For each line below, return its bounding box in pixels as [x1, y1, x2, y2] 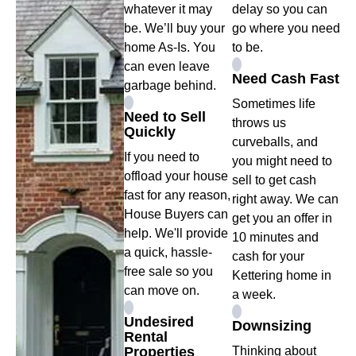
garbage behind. [124, 79, 216, 93]
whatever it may [124, 2, 212, 17]
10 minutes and [232, 230, 319, 245]
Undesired [124, 314, 194, 331]
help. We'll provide [124, 226, 228, 241]
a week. [232, 288, 276, 302]
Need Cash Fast [232, 71, 339, 87]
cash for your [232, 250, 304, 264]
